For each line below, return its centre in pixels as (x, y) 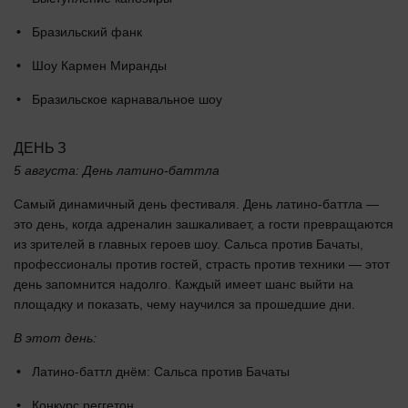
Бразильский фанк (87, 31)
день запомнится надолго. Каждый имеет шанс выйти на (184, 284)
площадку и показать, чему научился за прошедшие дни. (184, 304)
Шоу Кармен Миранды (99, 65)
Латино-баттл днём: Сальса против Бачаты (161, 371)
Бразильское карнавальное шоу (127, 99)
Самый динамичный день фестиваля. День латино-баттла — (196, 204)
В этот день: (55, 337)
